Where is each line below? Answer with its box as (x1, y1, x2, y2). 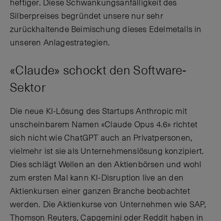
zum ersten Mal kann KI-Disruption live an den (10, 173, 184, 184)
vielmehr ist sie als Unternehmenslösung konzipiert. (10, 146, 204, 157)
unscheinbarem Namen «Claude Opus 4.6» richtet (10, 119, 198, 131)
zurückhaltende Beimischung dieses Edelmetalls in (10, 24, 202, 35)
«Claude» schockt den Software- (10, 62, 186, 78)
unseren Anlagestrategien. (10, 37, 110, 48)
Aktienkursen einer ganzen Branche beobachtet (10, 186, 190, 197)
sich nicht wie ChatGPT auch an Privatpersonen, (10, 133, 193, 144)
